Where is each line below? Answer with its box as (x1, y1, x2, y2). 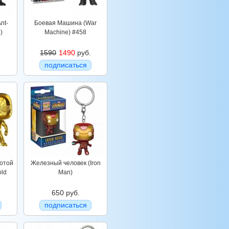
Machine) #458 (44, 29, 86, 36)
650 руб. (51, 189, 80, 197)
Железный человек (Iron (30, 159, 101, 167)
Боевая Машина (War (34, 19, 97, 27)
